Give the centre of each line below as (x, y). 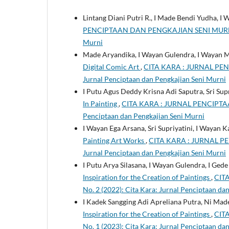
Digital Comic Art (112, 66)
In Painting (101, 103)
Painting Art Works (114, 140)
